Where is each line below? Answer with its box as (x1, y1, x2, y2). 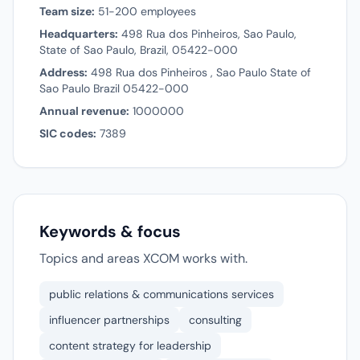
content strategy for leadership (49, 338, 211, 353)
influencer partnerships (49, 313, 170, 327)
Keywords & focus (39, 221, 181, 242)
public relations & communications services (49, 287, 274, 301)
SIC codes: (39, 126, 96, 141)
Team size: (39, 4, 95, 18)
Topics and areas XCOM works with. (39, 250, 247, 267)
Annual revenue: (39, 104, 129, 118)
